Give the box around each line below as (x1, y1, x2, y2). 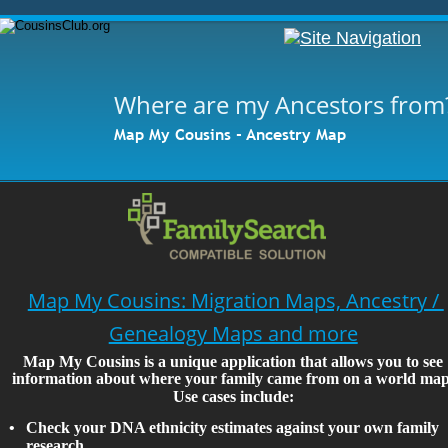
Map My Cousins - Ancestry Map (114, 122, 346, 145)
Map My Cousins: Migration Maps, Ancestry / (27, 287, 444, 315)
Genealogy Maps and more (108, 319, 358, 347)
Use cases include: (172, 388, 294, 406)
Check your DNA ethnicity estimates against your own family (26, 418, 444, 436)
